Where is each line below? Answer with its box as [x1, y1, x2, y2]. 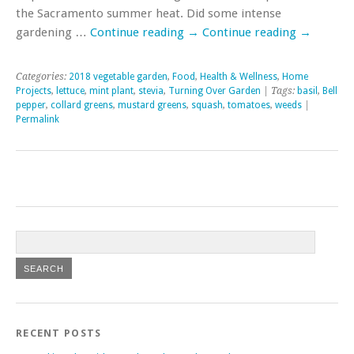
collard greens [51, 99, 113, 111]
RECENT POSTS [16, 326, 102, 339]
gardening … [16, 24, 90, 40]
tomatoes [228, 99, 270, 111]
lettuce [56, 85, 85, 96]
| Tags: [261, 85, 297, 96]
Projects [16, 85, 51, 96]
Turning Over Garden [168, 85, 261, 96]
